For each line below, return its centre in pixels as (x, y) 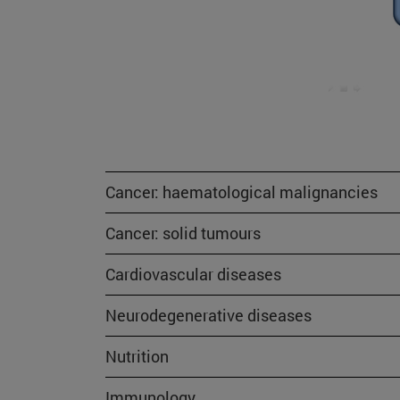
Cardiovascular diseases (193, 275)
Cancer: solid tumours (183, 233)
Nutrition (137, 357)
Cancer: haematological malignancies (242, 192)
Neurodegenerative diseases (208, 316)
